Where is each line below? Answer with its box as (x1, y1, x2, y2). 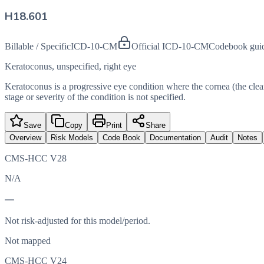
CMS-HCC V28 (5, 153, 67, 164)
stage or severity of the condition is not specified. (5, 92, 186, 103)
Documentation (150, 133, 201, 143)
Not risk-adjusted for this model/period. (5, 216, 150, 226)
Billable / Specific (5, 41, 71, 52)
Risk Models (51, 133, 93, 143)
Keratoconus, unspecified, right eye (5, 61, 136, 72)
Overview (9, 133, 41, 143)
